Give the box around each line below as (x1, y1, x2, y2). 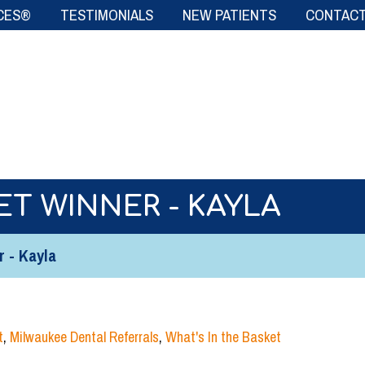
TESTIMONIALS (60, 4, 153, 25)
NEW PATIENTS (182, 4, 276, 25)
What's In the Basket (165, 327, 281, 348)
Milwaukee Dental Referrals (10, 327, 159, 348)
